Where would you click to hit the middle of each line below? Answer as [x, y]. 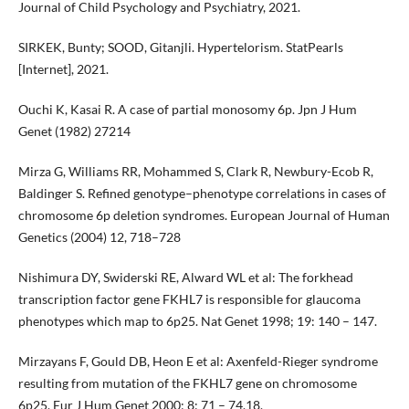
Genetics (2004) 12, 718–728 [99, 236]
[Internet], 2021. [63, 68]
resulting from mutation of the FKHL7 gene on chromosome [187, 383]
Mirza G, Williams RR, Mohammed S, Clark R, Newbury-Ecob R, [195, 171]
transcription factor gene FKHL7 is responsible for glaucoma [189, 299]
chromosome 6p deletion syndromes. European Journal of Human [204, 215]
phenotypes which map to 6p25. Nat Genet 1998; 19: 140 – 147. [197, 320]
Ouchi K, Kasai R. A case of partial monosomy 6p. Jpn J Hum [187, 109]
